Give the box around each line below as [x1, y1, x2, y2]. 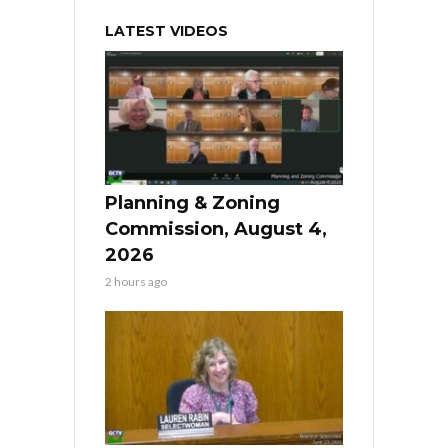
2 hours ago [105, 274, 167, 290]
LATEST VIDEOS [105, 22, 228, 41]
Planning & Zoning [105, 192, 280, 215]
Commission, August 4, [105, 218, 327, 241]
